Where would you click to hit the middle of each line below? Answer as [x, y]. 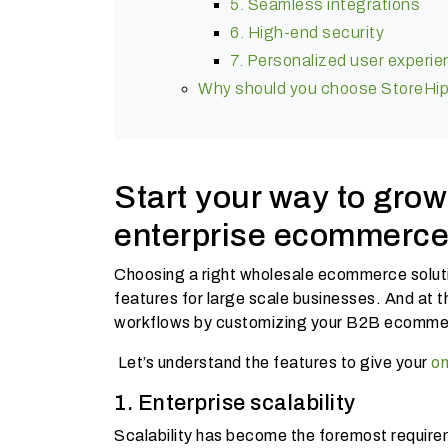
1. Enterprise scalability [235, 402]
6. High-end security [307, 32]
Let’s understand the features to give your [272, 362]
